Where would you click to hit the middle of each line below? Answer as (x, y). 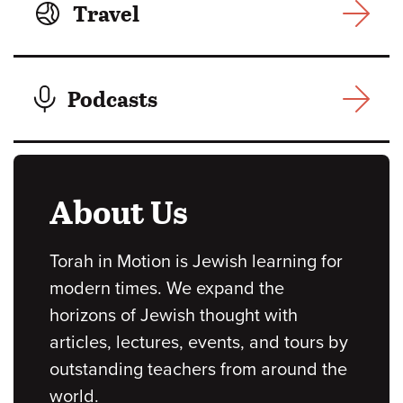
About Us (119, 212)
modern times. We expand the (167, 289)
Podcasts (112, 98)
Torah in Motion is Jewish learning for (196, 262)
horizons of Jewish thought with (174, 316)
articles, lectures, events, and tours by (199, 343)
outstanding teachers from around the (198, 370)
